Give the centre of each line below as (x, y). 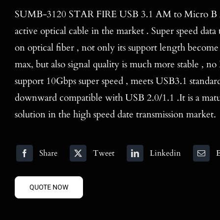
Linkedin (165, 153)
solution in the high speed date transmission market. (115, 114)
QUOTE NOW (49, 188)
